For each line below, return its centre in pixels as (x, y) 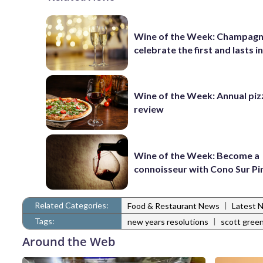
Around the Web (69, 241)
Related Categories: (72, 205)
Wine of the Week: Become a (197, 155)
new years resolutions (168, 222)
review (149, 109)
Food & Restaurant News (173, 206)
